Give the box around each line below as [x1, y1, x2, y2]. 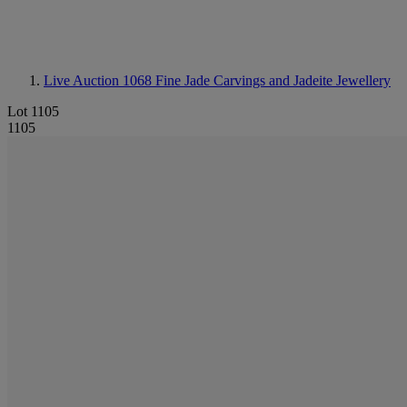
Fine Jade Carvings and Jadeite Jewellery [155, 73, 391, 88]
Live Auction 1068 [44, 73, 155, 88]
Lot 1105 [7, 104, 59, 119]
